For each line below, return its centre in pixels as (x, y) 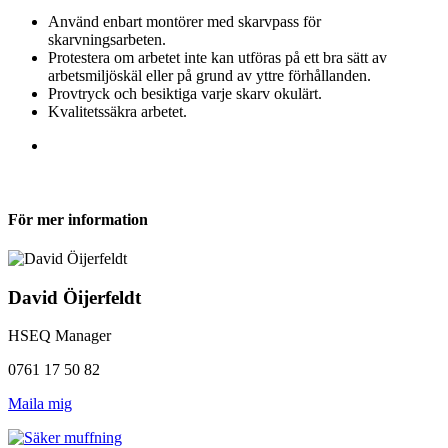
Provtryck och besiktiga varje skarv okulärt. (185, 94)
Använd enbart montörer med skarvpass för (184, 22)
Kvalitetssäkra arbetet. (119, 112)
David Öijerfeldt (74, 297)
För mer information (78, 219)
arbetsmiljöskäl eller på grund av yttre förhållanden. (209, 76)
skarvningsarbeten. (107, 40)
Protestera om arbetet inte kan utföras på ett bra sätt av (217, 58)
